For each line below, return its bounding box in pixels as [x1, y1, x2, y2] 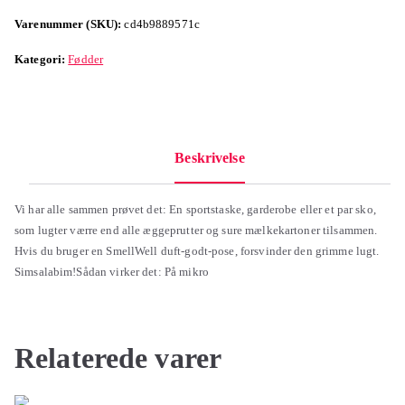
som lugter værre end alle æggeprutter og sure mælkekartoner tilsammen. [14, 222, 378, 237]
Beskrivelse [174, 149, 245, 165]
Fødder [68, 52, 104, 66]
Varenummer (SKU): [14, 16, 125, 31]
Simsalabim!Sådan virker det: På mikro [14, 264, 209, 278]
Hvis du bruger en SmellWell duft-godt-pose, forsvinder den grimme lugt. [14, 243, 380, 258]
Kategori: [14, 52, 69, 66]
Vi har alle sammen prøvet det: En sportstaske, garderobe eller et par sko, [14, 202, 376, 216]
